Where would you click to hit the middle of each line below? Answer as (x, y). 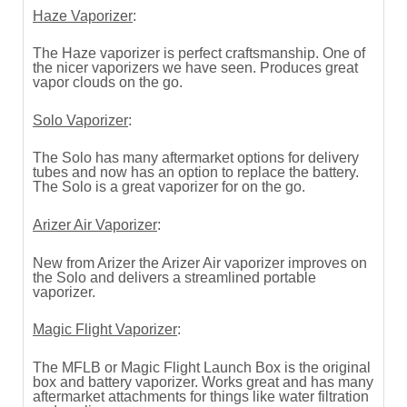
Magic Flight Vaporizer (105, 330)
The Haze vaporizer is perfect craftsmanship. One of (199, 54)
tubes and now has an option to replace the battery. (196, 173)
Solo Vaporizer (80, 120)
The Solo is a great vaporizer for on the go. (169, 187)
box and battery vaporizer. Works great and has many (203, 382)
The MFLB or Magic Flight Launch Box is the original (202, 367)
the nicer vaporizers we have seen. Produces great (195, 68)
